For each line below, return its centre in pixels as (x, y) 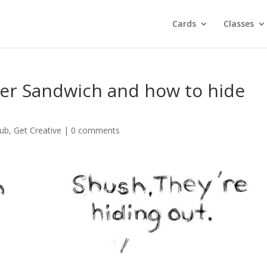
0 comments (96, 130)
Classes (238, 24)
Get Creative (38, 130)
